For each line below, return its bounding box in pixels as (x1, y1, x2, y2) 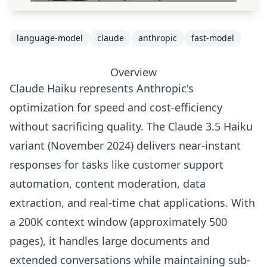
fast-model (191, 32, 234, 44)
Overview (110, 65, 157, 80)
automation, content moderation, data (10, 176, 206, 191)
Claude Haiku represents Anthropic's (10, 81, 194, 96)
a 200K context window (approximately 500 (10, 215, 227, 229)
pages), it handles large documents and (10, 234, 210, 249)
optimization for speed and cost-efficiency (10, 100, 222, 115)
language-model (17, 32, 83, 44)
